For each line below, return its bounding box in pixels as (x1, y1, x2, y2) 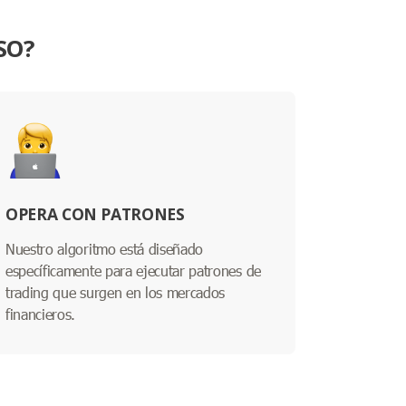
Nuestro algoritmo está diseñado (5, 238, 204, 258)
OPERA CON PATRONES (5, 202, 185, 225)
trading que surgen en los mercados (5, 282, 226, 302)
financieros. (5, 304, 76, 324)
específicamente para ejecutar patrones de (5, 260, 261, 280)
